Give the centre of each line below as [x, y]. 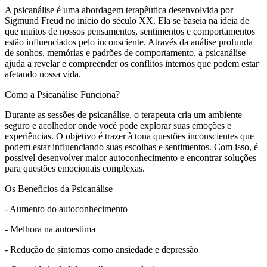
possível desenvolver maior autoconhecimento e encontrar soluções [131, 157]
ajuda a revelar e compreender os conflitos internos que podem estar [132, 63]
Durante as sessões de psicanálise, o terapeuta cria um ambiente [123, 114]
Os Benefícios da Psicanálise [59, 188]
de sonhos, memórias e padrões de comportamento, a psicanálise [125, 52]
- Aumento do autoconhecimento [66, 209]
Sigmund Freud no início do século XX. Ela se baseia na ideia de [127, 20]
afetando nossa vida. [43, 74]
